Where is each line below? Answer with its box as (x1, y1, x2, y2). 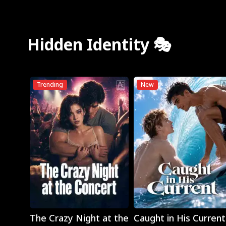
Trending (36, 80, 63, 89)
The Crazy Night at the (29, 212, 129, 224)
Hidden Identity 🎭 (27, 33, 172, 55)
